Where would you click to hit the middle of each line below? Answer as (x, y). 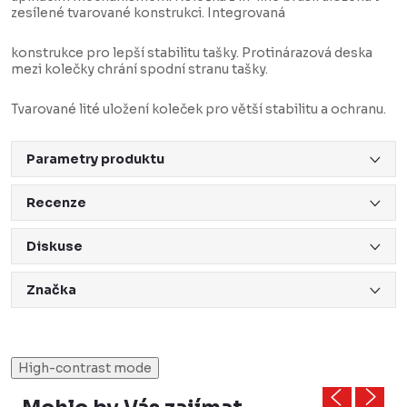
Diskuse (55, 247)
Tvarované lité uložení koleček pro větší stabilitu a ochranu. (199, 109)
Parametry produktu (95, 159)
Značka (51, 290)
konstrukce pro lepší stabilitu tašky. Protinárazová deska (192, 53)
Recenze (56, 203)
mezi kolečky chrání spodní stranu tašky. (139, 69)
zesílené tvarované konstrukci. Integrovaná (148, 13)
